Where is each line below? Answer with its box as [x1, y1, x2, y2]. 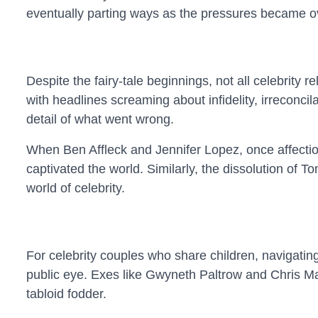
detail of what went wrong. [26, 111, 174, 126]
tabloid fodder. [26, 286, 106, 301]
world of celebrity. [26, 180, 125, 195]
